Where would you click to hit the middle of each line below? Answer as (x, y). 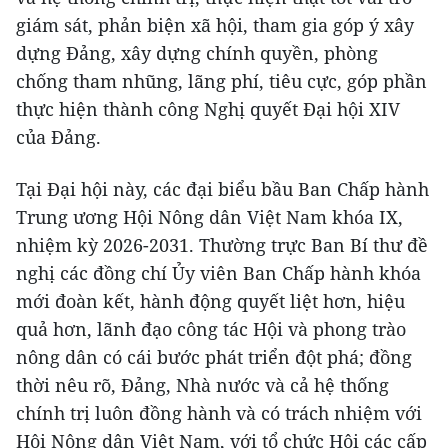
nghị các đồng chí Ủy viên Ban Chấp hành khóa (218, 273)
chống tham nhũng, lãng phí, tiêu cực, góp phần (221, 81)
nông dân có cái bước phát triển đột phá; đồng (214, 357)
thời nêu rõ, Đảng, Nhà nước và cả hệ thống (202, 385)
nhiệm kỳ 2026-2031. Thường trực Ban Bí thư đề (222, 245)
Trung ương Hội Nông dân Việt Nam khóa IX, (209, 217)
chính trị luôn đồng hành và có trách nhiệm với (219, 413)
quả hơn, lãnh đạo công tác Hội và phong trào (211, 329)
